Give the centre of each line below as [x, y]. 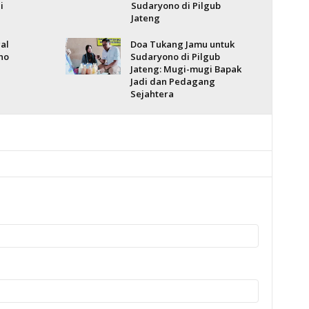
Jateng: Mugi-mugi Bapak [186, 69]
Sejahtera [152, 94]
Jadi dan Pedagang [172, 81]
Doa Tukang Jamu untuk [182, 44]
